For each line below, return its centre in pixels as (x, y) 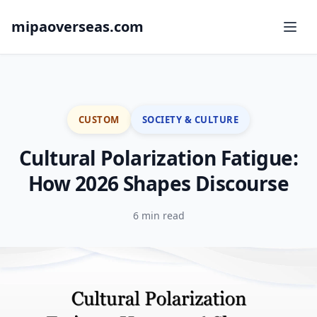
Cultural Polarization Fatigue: (158, 158)
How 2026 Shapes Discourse (158, 183)
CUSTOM (99, 119)
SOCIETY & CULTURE (190, 119)
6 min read (158, 215)
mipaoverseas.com (77, 27)
